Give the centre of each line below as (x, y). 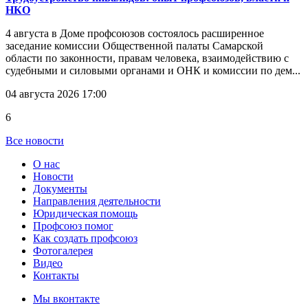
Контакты (56, 276)
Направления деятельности (97, 201)
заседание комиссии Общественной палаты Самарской (134, 46)
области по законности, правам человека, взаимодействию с (147, 58)
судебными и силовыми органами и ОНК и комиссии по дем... (153, 71)
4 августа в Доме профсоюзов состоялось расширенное (135, 34)
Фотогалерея (63, 251)
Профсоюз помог (73, 226)
